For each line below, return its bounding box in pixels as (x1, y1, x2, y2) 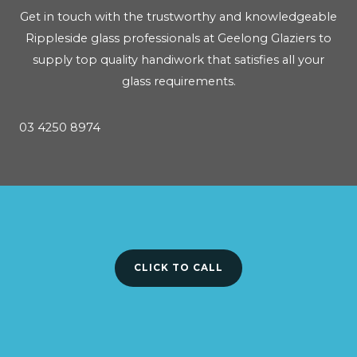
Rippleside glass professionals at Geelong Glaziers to (25, 31, 331, 46)
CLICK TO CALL (134, 261, 223, 273)
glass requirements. (121, 74, 236, 89)
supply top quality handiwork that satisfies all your (33, 53, 324, 68)
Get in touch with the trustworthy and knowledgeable (20, 10, 337, 25)
